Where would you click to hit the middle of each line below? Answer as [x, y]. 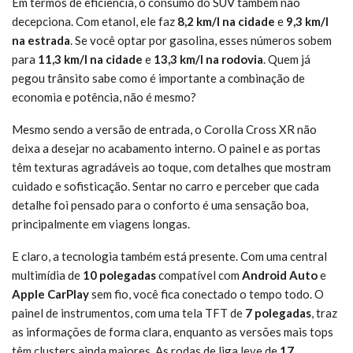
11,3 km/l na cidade [90, 59]
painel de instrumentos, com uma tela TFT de [128, 312]
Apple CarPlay [50, 294]
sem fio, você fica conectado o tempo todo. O [206, 294]
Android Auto [280, 275]
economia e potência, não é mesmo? [104, 97]
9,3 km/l [307, 21]
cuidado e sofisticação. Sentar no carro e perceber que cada [165, 186]
